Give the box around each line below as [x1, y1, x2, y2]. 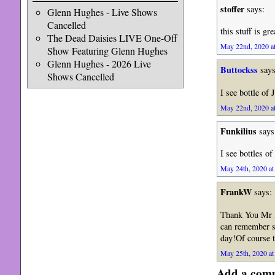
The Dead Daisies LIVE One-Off [47, 31, 177, 44]
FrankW [220, 185, 252, 199]
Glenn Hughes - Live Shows [47, 6, 157, 18]
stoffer [220, 2, 244, 15]
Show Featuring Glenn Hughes [47, 44, 168, 57]
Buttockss [220, 63, 258, 77]
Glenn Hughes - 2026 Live [47, 57, 151, 70]
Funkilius [220, 124, 257, 137]
